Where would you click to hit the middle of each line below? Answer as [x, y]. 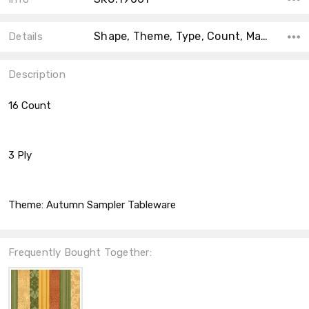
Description [37, 75]
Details [26, 37]
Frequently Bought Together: [80, 253]
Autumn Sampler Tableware [111, 205]
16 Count [30, 106]
